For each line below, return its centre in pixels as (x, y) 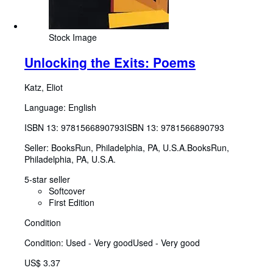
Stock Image (73, 37)
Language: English (60, 108)
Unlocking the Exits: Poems (110, 62)
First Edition (72, 203)
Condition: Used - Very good (79, 243)
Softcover (67, 191)
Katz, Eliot (44, 87)
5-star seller (47, 179)
